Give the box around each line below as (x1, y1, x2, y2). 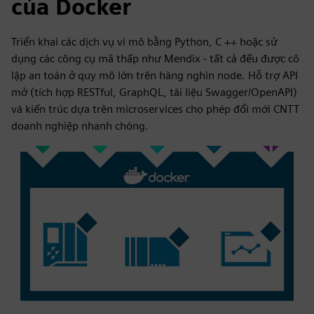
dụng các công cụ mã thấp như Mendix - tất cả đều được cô (11, 52, 299, 65)
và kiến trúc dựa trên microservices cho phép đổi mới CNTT (11, 102, 299, 116)
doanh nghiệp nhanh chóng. (11, 119, 149, 132)
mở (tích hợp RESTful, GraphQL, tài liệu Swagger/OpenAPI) (11, 86, 297, 99)
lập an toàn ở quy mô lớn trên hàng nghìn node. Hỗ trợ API (11, 69, 298, 82)
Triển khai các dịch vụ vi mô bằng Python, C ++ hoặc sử (11, 35, 278, 48)
